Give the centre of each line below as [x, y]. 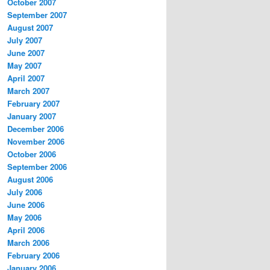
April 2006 [26, 230]
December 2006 [36, 129]
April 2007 [26, 78]
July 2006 [25, 192]
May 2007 [24, 66]
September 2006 [37, 167]
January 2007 [32, 116]
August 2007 [30, 28]
